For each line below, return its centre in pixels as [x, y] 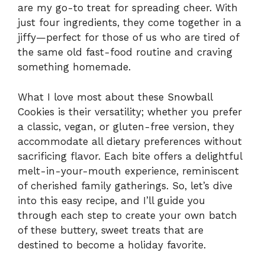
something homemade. [74, 67]
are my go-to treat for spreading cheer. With [128, 8]
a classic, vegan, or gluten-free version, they [126, 126]
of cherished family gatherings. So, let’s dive [125, 185]
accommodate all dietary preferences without [130, 141]
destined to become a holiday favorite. [112, 245]
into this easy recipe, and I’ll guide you [112, 200]
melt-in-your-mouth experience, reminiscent [128, 171]
